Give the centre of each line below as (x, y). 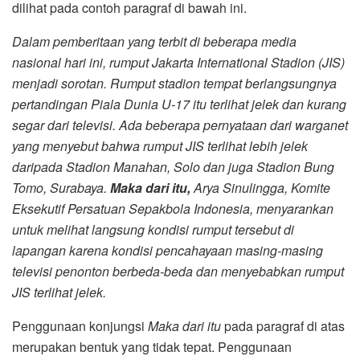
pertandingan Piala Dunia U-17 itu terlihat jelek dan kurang (179, 104)
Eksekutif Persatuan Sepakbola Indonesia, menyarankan (173, 208)
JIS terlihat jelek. (59, 292)
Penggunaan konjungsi (80, 325)
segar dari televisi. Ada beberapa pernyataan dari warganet (180, 125)
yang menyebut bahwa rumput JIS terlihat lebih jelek (160, 145)
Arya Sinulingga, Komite (260, 187)
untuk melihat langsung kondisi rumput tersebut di (153, 229)
